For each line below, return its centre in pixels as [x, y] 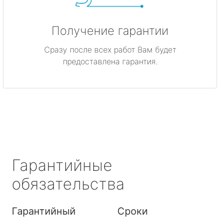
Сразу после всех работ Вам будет [110, 49]
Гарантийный [44, 211]
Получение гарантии [110, 30]
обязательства [68, 184]
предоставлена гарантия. [110, 61]
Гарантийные [62, 165]
